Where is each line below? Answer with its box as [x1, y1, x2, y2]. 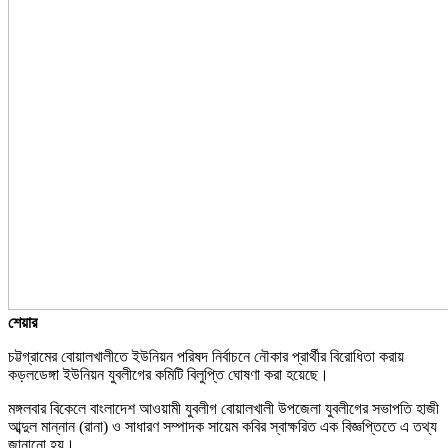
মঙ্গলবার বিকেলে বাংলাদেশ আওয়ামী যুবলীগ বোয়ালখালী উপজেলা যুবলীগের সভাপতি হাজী [8, 399, 439, 417]
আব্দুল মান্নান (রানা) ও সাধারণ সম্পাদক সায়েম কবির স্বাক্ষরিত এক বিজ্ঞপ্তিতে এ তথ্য [8, 417, 437, 435]
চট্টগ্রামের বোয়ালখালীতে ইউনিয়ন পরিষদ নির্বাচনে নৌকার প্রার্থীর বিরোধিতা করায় [8, 347, 404, 365]
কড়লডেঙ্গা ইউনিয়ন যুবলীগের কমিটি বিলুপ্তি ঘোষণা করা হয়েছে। [8, 365, 329, 383]
